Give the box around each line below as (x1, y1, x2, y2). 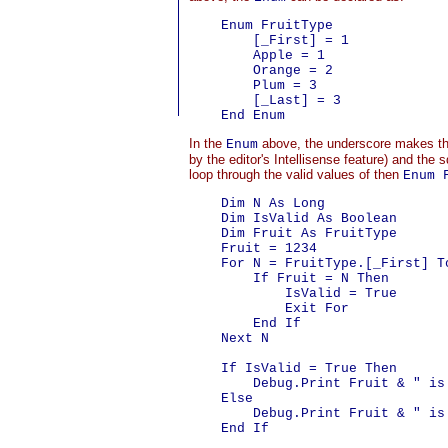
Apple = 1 (189, 48, 325, 63)
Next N (189, 331, 269, 346)
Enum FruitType (189, 18, 333, 33)
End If (189, 316, 301, 331)
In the (189, 136, 226, 151)
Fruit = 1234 (189, 241, 317, 256)
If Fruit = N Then (189, 271, 389, 286)
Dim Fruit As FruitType (189, 226, 397, 241)
